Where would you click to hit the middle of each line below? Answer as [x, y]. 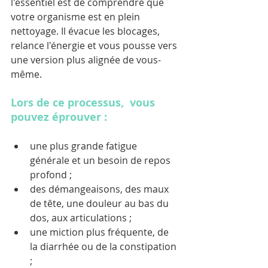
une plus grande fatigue [85, 146]
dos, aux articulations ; [83, 217]
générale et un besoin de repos [101, 160]
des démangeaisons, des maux [100, 189]
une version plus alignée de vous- [86, 60]
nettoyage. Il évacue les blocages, [86, 31]
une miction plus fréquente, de [100, 232]
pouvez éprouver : [59, 117]
